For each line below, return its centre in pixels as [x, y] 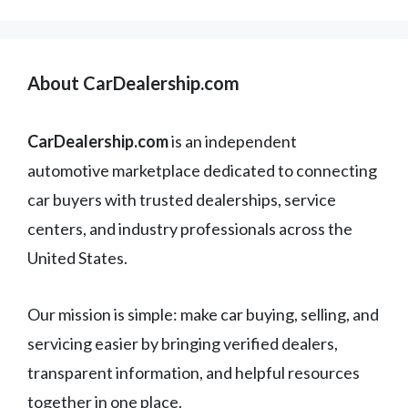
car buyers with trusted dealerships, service [182, 199]
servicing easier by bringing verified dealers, [183, 343]
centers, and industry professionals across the [190, 228]
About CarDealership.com [133, 82]
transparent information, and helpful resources [194, 372]
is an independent [233, 141]
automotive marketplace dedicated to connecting [202, 170]
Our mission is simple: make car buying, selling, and [203, 314]
